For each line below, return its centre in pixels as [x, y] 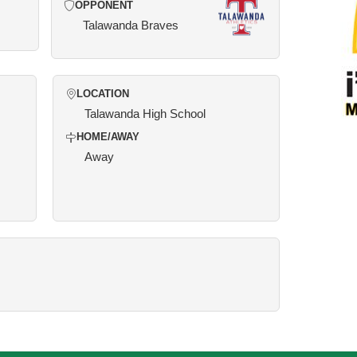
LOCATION [103, 94]
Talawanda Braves [130, 25]
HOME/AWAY [108, 137]
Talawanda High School [145, 114]
